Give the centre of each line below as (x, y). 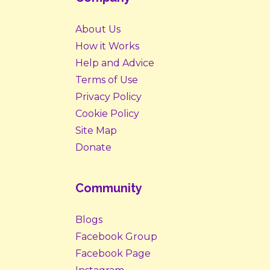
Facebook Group (116, 237)
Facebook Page (113, 254)
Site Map (96, 131)
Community (109, 188)
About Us (98, 30)
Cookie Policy (107, 114)
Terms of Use (107, 80)
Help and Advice (115, 63)
